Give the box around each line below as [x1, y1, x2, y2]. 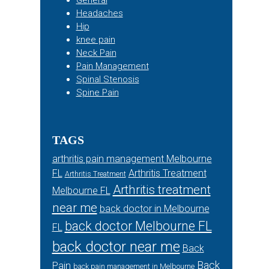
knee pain [76, 34, 115, 45]
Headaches [76, 8, 123, 19]
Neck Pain [76, 47, 116, 58]
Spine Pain [76, 87, 119, 98]
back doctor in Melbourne [99, 203, 210, 214]
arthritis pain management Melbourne [52, 153, 212, 165]
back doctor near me [52, 238, 180, 255]
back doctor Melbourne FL [64, 219, 212, 234]
